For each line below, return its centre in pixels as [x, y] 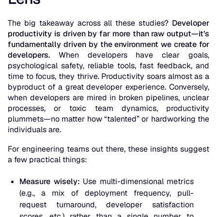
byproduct [26, 87]
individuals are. [34, 130]
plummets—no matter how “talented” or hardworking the [108, 119]
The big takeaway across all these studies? [90, 23]
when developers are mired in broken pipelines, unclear [108, 98]
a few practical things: [47, 160]
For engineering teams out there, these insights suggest [108, 149]
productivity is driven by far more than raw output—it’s [108, 34]
